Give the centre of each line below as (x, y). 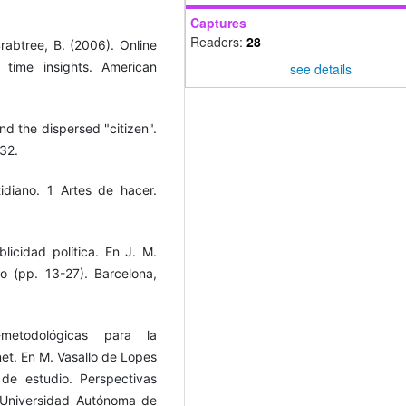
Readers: (218, 42)
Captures (218, 23)
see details (320, 68)
